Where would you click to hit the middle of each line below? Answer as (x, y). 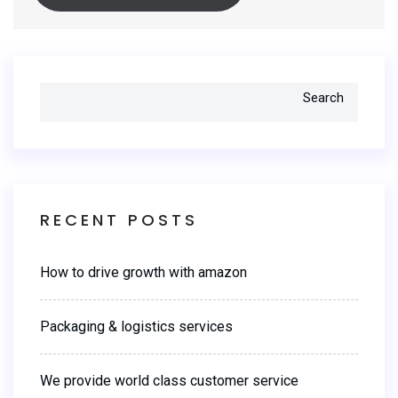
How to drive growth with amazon (143, 273)
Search (323, 98)
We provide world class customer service (169, 381)
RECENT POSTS (119, 220)
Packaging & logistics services (136, 327)
